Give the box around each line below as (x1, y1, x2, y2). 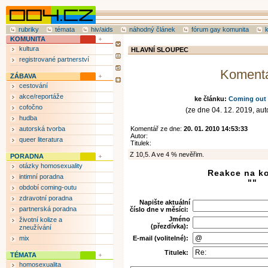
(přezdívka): (151, 223, 188, 230)
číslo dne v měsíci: (130, 206, 188, 213)
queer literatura (19, 136, 63, 143)
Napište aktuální (139, 199, 190, 206)
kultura (19, 45, 39, 52)
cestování (19, 82, 48, 89)
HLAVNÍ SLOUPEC (131, 46, 188, 53)
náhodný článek (129, 26, 175, 33)
